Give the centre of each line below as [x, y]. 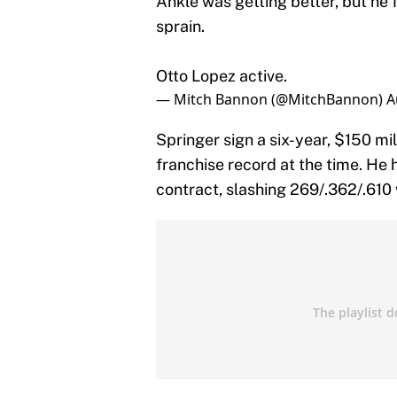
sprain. [180, 27]
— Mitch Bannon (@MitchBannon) [271, 100]
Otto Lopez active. [222, 76]
